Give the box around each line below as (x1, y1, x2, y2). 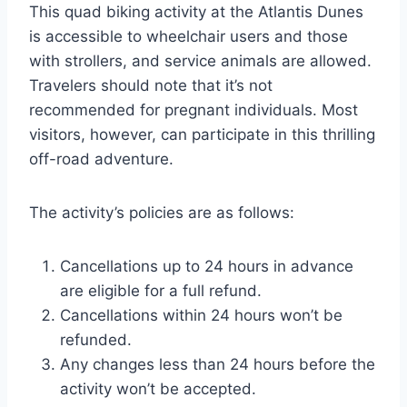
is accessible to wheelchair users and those (29, 26, 348, 45)
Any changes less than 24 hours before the (60, 354, 375, 373)
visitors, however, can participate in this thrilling (29, 124, 375, 144)
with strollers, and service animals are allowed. (29, 51, 372, 70)
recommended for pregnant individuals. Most (29, 100, 358, 119)
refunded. (60, 330, 132, 349)
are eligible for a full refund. (60, 281, 262, 300)
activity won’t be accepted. (60, 379, 256, 398)
